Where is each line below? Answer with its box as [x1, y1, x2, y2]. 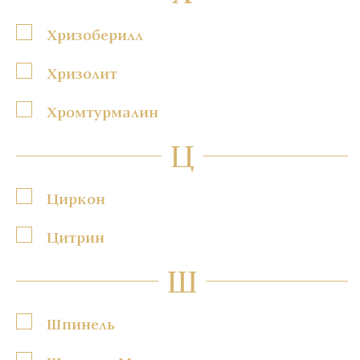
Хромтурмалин [47, 100, 158, 122]
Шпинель [47, 313, 115, 334]
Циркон [47, 187, 105, 209]
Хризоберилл [47, 23, 143, 45]
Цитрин [47, 226, 104, 247]
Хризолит [47, 62, 117, 84]
